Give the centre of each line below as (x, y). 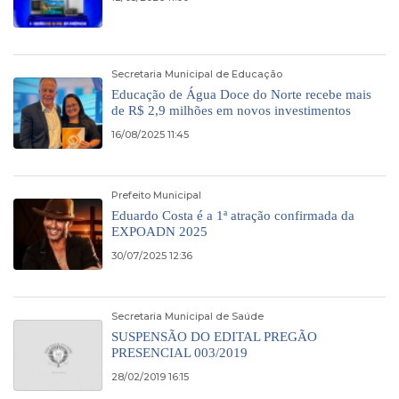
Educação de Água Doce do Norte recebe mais (241, 94)
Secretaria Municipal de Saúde (187, 316)
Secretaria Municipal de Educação (197, 74)
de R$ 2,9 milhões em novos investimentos (231, 110)
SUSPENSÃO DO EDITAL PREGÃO (214, 337)
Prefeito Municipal (156, 195)
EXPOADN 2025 (159, 232)
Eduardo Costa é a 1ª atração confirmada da (233, 216)
